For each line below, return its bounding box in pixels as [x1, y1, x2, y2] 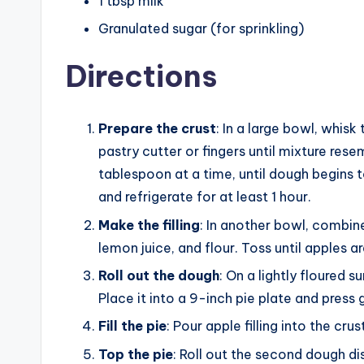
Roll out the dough [98, 267, 219, 284]
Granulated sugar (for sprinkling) [98, 20, 304, 37]
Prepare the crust [98, 120, 216, 137]
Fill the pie [98, 318, 167, 335]
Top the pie [98, 345, 173, 362]
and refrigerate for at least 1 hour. [98, 188, 311, 206]
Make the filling [98, 216, 200, 233]
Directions [66, 58, 217, 96]
